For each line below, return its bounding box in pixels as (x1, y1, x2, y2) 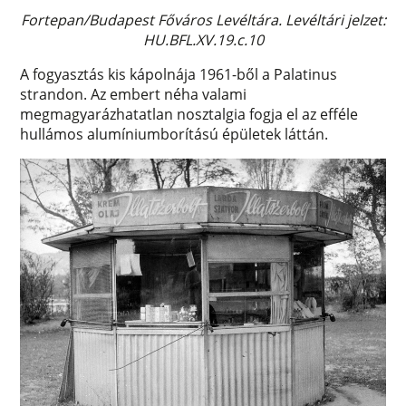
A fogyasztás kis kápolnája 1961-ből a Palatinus (20, 63, 338, 84)
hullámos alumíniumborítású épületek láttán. (20, 123, 329, 144)
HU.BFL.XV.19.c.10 (142, 29, 264, 50)
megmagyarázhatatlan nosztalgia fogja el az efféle (20, 103, 359, 124)
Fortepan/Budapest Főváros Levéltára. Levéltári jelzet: (20, 9, 386, 30)
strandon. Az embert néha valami (20, 83, 247, 104)
